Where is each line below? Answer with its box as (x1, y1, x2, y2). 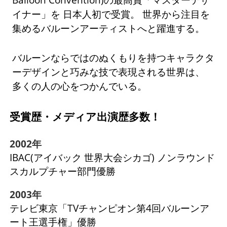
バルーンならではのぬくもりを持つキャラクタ (12, 51, 215, 64)
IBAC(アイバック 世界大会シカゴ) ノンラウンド (9, 151, 215, 164)
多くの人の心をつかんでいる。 (12, 79, 147, 92)
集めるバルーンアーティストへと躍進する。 (12, 21, 205, 34)
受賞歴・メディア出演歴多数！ (9, 109, 161, 124)
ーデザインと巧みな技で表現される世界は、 (12, 65, 205, 78)
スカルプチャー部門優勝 (9, 165, 116, 178)
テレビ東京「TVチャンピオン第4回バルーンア (9, 201, 209, 214)
